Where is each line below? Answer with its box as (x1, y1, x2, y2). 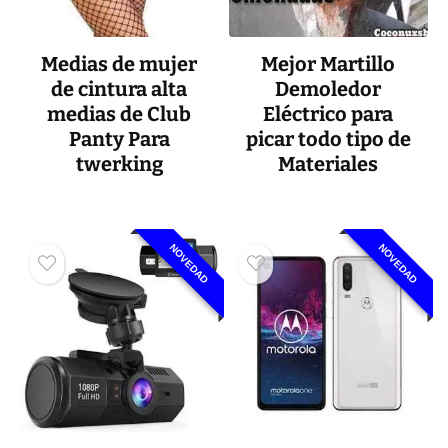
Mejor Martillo (261, 52, 396, 77)
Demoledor (275, 77, 382, 102)
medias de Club (47, 102, 192, 127)
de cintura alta (51, 77, 188, 102)
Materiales (278, 152, 379, 177)
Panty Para (68, 127, 170, 152)
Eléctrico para (263, 102, 394, 127)
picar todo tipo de (245, 127, 411, 152)
